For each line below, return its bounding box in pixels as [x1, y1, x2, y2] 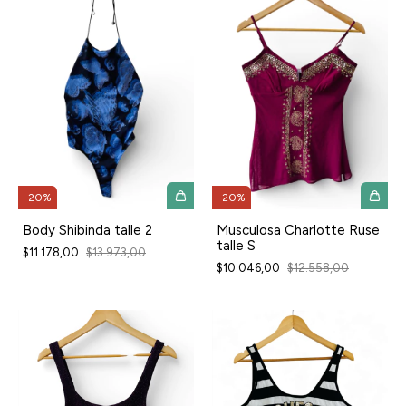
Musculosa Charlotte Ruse [217, 221, 380, 238]
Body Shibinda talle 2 [23, 221, 152, 238]
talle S [217, 237, 256, 254]
